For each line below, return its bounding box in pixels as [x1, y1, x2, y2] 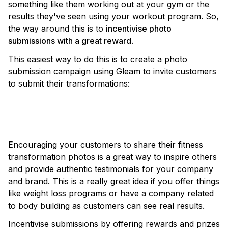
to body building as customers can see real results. [8, 201, 205, 211]
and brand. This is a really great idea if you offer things [8, 176, 219, 186]
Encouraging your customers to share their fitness [8, 139, 203, 150]
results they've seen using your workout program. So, [8, 11, 219, 21]
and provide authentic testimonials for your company [8, 164, 213, 174]
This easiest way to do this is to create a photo [8, 54, 187, 64]
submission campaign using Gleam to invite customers [8, 66, 216, 76]
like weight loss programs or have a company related [8, 188, 214, 198]
